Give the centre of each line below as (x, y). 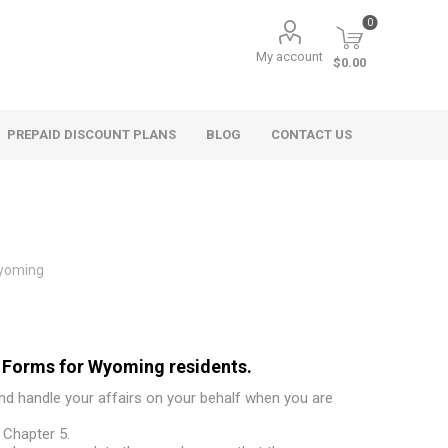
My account (290, 56)
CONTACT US (312, 134)
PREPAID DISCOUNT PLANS (92, 134)
